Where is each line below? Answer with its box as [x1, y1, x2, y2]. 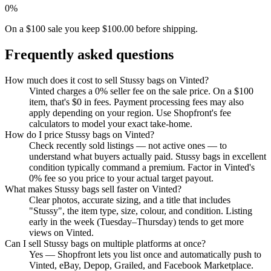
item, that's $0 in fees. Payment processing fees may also [29, 97, 244, 108]
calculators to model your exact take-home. [29, 119, 192, 129]
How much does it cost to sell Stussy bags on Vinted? [5, 75, 209, 86]
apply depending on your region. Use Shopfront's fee [29, 108, 231, 119]
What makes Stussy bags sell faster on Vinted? [5, 184, 181, 195]
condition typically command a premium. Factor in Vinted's [29, 162, 255, 173]
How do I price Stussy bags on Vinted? [5, 129, 154, 140]
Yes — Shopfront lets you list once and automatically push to [29, 249, 261, 260]
